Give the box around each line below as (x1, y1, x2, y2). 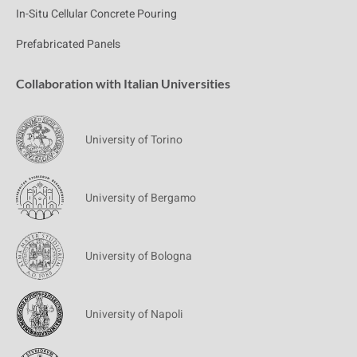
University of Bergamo (85, 189, 196, 206)
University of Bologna (85, 247, 192, 265)
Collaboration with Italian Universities (16, 76, 230, 92)
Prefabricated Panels (16, 36, 120, 53)
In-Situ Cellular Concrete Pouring (16, 6, 177, 23)
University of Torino (85, 131, 182, 148)
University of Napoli (85, 305, 183, 323)
